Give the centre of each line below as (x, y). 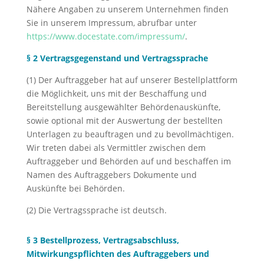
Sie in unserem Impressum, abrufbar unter (111, 23)
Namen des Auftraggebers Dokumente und (111, 175)
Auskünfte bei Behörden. (75, 188)
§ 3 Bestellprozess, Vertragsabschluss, (103, 240)
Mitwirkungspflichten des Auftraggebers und (118, 254)
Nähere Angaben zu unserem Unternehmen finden (127, 9)
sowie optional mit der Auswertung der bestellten (124, 121)
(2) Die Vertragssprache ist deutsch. (96, 210)
